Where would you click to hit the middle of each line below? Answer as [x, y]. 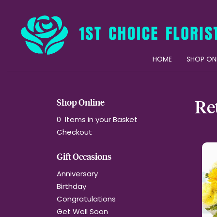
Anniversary [77, 174]
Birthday [71, 186]
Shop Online [81, 102]
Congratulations [86, 199]
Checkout [74, 132]
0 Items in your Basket [97, 119]
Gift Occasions [84, 156]
